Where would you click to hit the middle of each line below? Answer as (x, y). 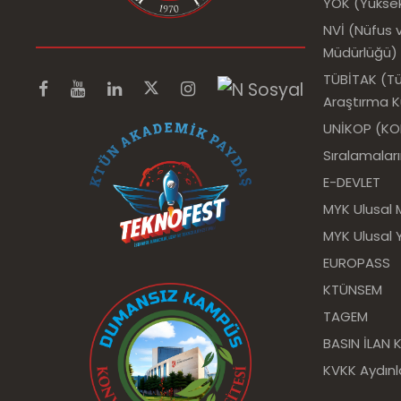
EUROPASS (357, 263)
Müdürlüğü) (360, 52)
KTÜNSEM (353, 290)
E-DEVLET (352, 182)
